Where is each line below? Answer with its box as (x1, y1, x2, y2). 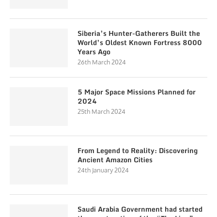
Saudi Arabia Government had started (77, 203, 202, 215)
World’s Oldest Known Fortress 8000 (77, 37, 202, 48)
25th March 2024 (77, 108, 125, 115)
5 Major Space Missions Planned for (77, 86, 196, 97)
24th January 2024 (77, 166, 129, 174)
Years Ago (77, 46, 110, 57)
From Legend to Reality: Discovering (77, 145, 198, 156)
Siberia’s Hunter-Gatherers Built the (77, 28, 200, 39)
